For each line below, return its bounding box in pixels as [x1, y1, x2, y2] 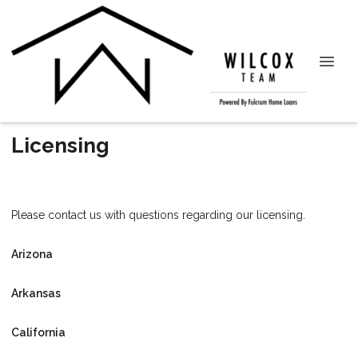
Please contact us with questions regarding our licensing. [11, 208, 305, 221]
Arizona [11, 247, 53, 261]
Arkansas [11, 286, 61, 300]
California [11, 325, 66, 339]
